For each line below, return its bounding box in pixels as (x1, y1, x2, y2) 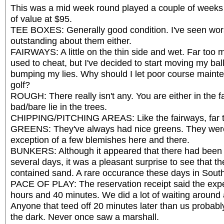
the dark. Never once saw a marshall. (10, 211, 159, 222)
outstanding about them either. (10, 35, 131, 46)
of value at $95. (10, 13, 72, 24)
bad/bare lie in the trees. (10, 101, 107, 112)
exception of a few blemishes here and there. (10, 134, 189, 145)
